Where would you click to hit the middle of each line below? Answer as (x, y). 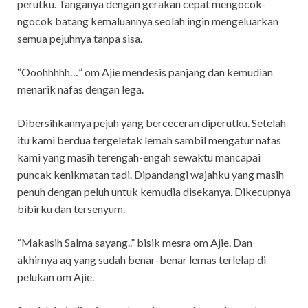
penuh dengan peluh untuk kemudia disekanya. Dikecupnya (154, 191)
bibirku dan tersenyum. (71, 208)
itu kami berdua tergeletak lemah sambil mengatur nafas (149, 140)
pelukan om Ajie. (56, 276)
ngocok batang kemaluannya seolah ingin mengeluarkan (148, 21)
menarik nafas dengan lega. (80, 89)
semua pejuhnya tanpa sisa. (80, 38)
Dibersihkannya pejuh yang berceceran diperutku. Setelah (152, 122)
